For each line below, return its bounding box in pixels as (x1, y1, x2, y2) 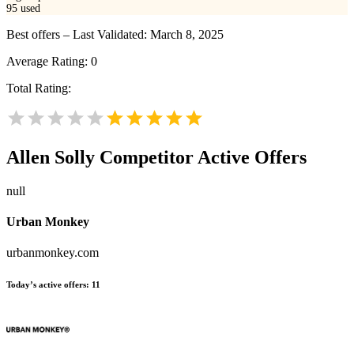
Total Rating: (6, 81, 71, 96)
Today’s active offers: (6, 280, 89, 290)
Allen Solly (6, 147, 95, 168)
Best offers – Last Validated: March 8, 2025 (6, 28, 224, 42)
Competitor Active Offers (95, 147, 307, 168)
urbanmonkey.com (6, 246, 99, 260)
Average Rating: (6, 55, 91, 69)
